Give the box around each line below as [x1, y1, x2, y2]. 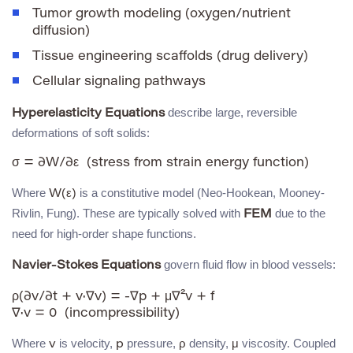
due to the [272, 206, 325, 221]
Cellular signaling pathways [32, 76, 206, 89]
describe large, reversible [165, 106, 297, 120]
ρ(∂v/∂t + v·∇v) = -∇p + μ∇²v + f [12, 291, 214, 304]
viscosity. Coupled [239, 336, 336, 351]
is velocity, [56, 336, 116, 351]
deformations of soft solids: [12, 126, 150, 140]
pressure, [124, 336, 179, 351]
